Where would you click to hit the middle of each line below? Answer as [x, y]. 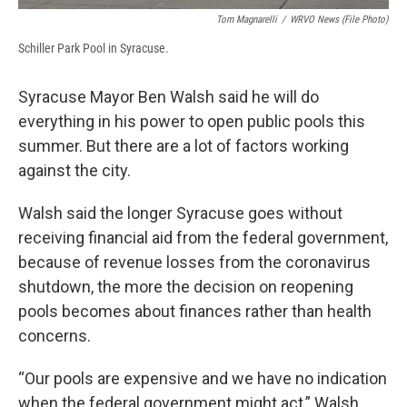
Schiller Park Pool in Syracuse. [94, 49]
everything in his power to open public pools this [192, 122]
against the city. [76, 171]
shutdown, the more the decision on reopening [186, 287]
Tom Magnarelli [247, 20]
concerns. [55, 336]
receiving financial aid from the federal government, [203, 238]
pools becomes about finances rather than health [195, 312]
